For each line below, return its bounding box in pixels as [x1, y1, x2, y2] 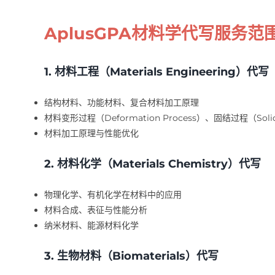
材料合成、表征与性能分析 [44, 204, 147, 216]
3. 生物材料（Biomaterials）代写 [44, 249, 219, 263]
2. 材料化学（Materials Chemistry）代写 [44, 157, 261, 171]
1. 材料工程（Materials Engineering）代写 [44, 65, 269, 79]
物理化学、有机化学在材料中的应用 [44, 189, 182, 201]
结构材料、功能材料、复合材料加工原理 [44, 97, 199, 109]
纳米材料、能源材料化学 [44, 220, 139, 231]
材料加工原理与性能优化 [44, 128, 139, 139]
